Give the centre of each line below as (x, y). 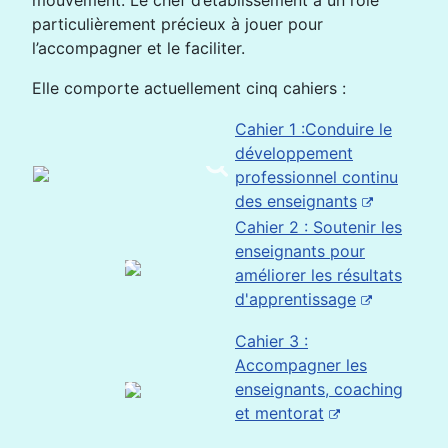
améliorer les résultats (318, 275)
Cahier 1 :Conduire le (313, 129)
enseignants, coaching (319, 389)
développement (294, 153)
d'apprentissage (295, 299)
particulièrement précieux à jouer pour (177, 24)
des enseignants (296, 201)
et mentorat (279, 413)
